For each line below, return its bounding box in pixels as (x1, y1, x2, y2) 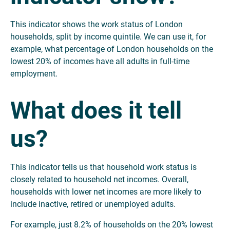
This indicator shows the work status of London (10, 20, 183, 29)
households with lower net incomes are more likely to (10, 187, 201, 197)
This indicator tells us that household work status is (10, 162, 197, 172)
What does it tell (10, 97, 182, 124)
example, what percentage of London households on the (10, 44, 213, 54)
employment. (10, 69, 57, 79)
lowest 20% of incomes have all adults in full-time (10, 56, 189, 66)
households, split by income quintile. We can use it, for (10, 32, 206, 42)
